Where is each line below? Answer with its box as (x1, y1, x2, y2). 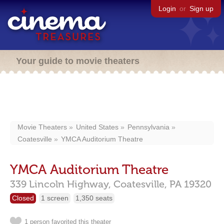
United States (76, 123, 118, 131)
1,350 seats (75, 194, 112, 202)
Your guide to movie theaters (16, 56, 139, 66)
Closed (12, 194, 34, 202)
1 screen (41, 194, 68, 202)
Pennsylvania (127, 123, 169, 131)
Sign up (189, 4, 213, 12)
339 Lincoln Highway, (10, 178, 111, 190)
